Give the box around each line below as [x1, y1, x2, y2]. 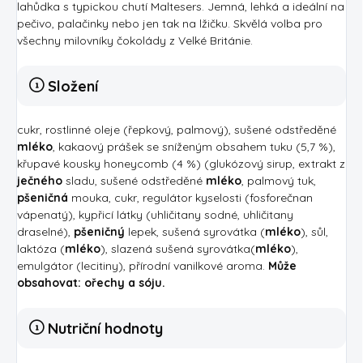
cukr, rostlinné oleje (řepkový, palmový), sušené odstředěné [17, 122, 336, 137]
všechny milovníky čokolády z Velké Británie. [17, 32, 253, 48]
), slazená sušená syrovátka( [100, 241, 255, 256]
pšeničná [17, 190, 68, 205]
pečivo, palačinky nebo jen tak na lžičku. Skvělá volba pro [17, 15, 322, 31]
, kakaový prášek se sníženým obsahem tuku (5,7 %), [53, 139, 335, 154]
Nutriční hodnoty [48, 318, 163, 338]
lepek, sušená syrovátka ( [125, 224, 265, 239]
